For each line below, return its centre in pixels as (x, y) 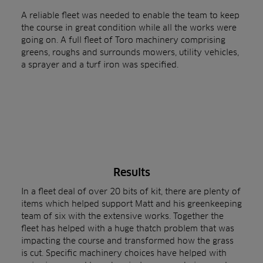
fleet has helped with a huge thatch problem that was (128, 228)
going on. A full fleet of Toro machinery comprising (123, 40)
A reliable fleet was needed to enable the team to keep (130, 15)
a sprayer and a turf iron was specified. (100, 64)
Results (131, 172)
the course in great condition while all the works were (129, 27)
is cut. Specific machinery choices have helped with (124, 253)
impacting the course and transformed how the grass (127, 240)
